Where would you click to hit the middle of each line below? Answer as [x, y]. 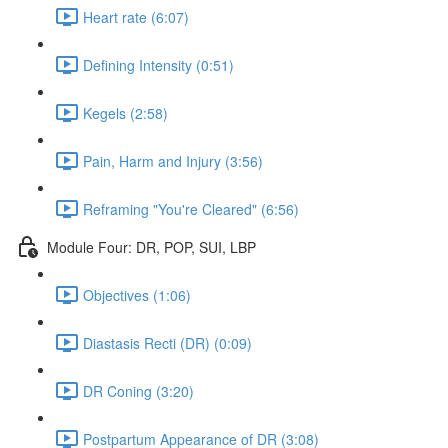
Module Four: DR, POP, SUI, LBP [151, 246]
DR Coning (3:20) [138, 390]
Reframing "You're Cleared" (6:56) [191, 208]
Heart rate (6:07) [136, 16]
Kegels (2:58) [125, 112]
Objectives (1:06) [137, 294]
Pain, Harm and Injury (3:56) [173, 160]
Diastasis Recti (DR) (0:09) [167, 342]
